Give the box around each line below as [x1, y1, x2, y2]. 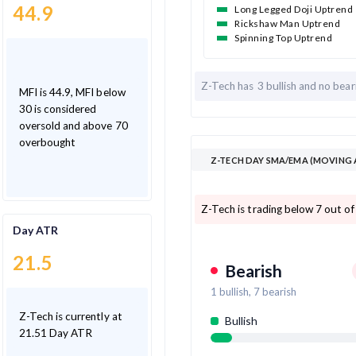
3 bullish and [257, 79, 319, 92]
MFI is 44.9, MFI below [18, 85, 126, 99]
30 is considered [18, 102, 97, 115]
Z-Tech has [201, 79, 257, 92]
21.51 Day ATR [18, 327, 93, 340]
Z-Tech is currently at [18, 310, 123, 323]
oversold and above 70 [18, 118, 128, 132]
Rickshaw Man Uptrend [234, 17, 341, 29]
